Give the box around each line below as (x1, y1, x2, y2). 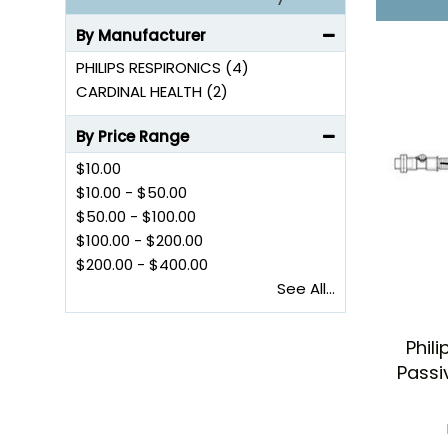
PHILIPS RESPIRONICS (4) (76, 57, 249, 78)
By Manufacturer (76, 25, 206, 46)
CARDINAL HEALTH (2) (76, 81, 228, 102)
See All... (277, 278, 335, 299)
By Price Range (76, 126, 189, 147)
